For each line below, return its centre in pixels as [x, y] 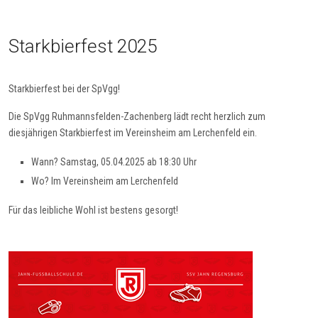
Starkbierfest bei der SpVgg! [64, 89]
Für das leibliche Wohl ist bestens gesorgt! [93, 210]
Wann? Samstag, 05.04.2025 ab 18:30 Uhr [114, 162]
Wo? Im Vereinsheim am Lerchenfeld [105, 181]
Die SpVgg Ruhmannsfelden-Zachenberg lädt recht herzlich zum [137, 117]
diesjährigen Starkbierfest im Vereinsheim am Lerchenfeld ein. [133, 133]
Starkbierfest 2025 [83, 46]
